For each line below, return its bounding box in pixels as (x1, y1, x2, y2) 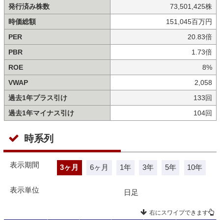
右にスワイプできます (149, 209, 208, 216)
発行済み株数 (8, 2, 50, 10)
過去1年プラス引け (8, 93, 67, 102)
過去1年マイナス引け (8, 109, 74, 117)
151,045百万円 (165, 17, 212, 26)
